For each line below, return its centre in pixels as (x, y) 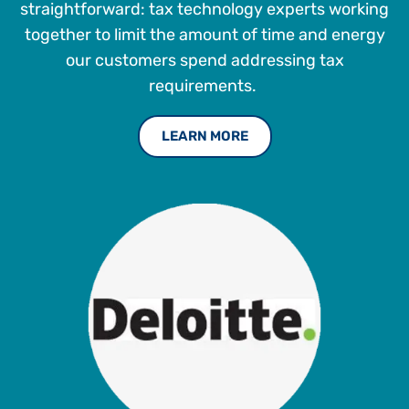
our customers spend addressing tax (204, 60)
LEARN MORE (204, 136)
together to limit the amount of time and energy (204, 34)
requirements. (204, 85)
